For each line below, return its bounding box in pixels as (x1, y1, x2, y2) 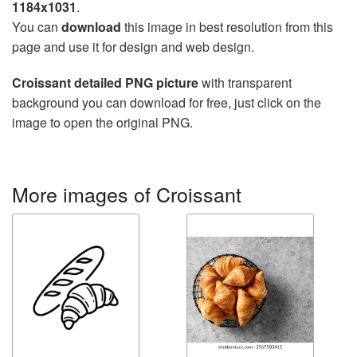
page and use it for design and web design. (12, 37, 254, 57)
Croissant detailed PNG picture (12, 73, 198, 92)
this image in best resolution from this (121, 18, 333, 37)
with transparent (198, 73, 292, 92)
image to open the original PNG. (12, 113, 193, 132)
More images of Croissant (12, 179, 241, 209)
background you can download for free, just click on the (12, 93, 321, 112)
